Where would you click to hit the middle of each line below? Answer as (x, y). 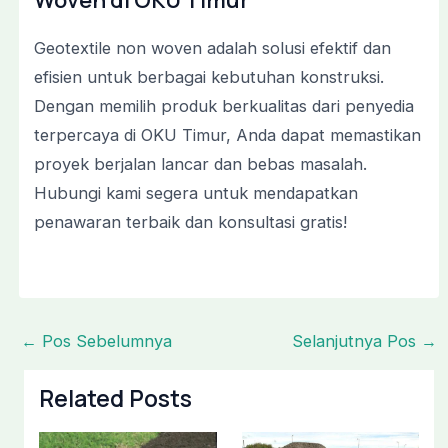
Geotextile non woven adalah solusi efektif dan (212, 48)
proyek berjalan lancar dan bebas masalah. (200, 164)
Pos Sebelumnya (104, 341)
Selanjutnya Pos (357, 341)
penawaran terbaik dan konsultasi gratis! (190, 222)
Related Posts (115, 398)
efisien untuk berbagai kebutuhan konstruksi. (208, 77)
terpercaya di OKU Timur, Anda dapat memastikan (227, 135)
